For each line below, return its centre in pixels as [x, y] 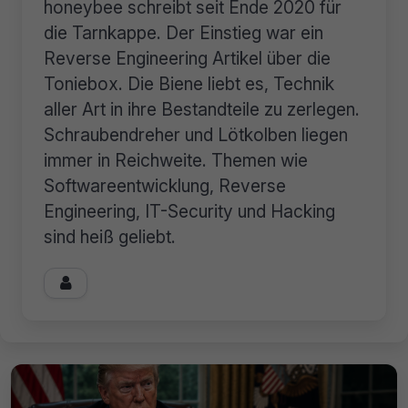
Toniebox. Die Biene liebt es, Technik [189, 84]
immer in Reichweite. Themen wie [176, 161]
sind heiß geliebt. [110, 237]
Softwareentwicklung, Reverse [165, 186]
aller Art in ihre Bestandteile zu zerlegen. [202, 110]
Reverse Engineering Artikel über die [187, 59]
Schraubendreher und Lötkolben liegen [196, 135]
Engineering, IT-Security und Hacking [189, 212]
